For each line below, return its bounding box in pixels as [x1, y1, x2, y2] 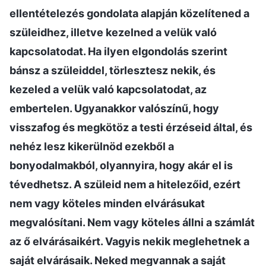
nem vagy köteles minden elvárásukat [9, 197, 205, 210]
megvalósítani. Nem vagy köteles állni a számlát [9, 216, 255, 229]
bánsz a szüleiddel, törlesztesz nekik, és [9, 64, 216, 77]
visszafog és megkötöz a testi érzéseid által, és [9, 121, 252, 134]
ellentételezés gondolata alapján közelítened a [9, 7, 249, 20]
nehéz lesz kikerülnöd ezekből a [9, 140, 174, 153]
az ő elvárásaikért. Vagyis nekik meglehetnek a [9, 235, 249, 248]
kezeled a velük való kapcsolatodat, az [9, 83, 207, 96]
